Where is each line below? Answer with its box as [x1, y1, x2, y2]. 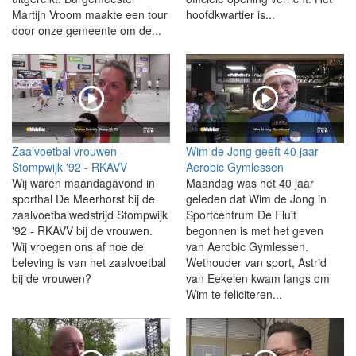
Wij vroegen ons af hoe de [12, 238, 144, 254]
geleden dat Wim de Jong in [186, 190, 327, 207]
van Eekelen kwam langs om [186, 269, 330, 286]
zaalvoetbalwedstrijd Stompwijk [12, 206, 168, 222]
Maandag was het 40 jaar [186, 174, 314, 191]
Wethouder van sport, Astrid [186, 253, 327, 270]
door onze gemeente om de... [12, 21, 161, 38]
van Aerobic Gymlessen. [186, 238, 308, 254]
